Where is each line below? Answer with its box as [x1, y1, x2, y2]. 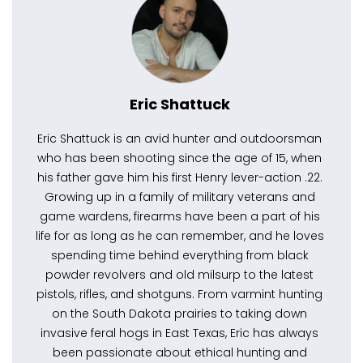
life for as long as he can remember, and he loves [35, 227, 324, 244]
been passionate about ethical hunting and [52, 344, 307, 361]
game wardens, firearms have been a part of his [39, 207, 320, 224]
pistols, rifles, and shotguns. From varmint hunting [36, 285, 322, 302]
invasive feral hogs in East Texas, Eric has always [41, 324, 318, 341]
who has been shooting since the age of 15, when [37, 149, 322, 166]
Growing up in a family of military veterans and [44, 188, 315, 205]
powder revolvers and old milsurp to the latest [45, 266, 314, 283]
